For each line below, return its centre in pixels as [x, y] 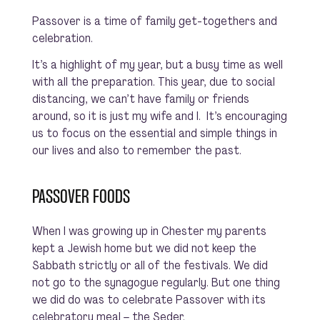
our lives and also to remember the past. [136, 150]
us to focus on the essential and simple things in [154, 133]
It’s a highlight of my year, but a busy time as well [157, 65]
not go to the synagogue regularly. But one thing [156, 282]
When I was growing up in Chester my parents [149, 231]
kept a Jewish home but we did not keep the [144, 248]
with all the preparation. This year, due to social [153, 82]
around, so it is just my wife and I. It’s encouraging [159, 116]
